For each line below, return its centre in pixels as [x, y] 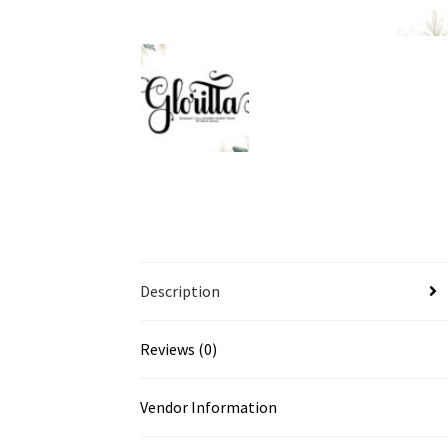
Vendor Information [209, 406]
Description [180, 290]
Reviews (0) [179, 348]
